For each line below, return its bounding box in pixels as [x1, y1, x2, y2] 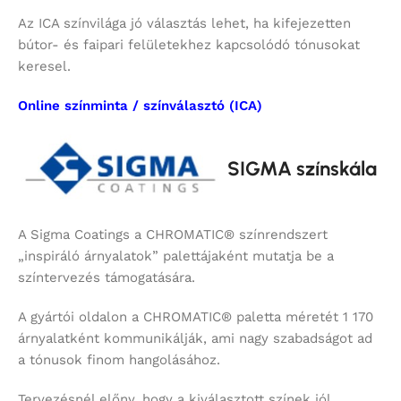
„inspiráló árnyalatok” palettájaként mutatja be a [18, 248, 334, 265]
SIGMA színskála [223, 156, 377, 181]
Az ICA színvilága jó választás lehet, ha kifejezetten [18, 15, 351, 32]
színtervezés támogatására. [18, 269, 195, 286]
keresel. [18, 58, 71, 75]
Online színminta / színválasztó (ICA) [18, 98, 262, 115]
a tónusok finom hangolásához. [18, 352, 220, 369]
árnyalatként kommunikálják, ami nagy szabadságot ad [18, 330, 372, 347]
